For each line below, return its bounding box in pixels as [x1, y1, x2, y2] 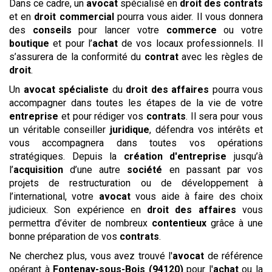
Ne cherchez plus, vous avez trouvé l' [9, 250, 172, 262]
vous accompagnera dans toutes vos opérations [9, 137, 263, 149]
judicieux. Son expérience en [9, 204, 148, 216]
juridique [110, 124, 150, 135]
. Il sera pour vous [185, 110, 263, 122]
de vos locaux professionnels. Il [117, 38, 263, 49]
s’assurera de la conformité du [9, 51, 144, 63]
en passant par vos [162, 164, 263, 175]
